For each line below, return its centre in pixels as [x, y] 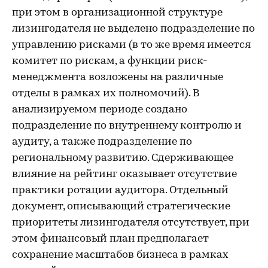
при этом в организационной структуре [117, 13]
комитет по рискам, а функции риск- [110, 61]
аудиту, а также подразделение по [102, 142]
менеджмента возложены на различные [118, 77]
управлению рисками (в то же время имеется [131, 45]
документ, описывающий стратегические [121, 207]
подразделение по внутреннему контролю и [127, 126]
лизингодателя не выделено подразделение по [133, 29]
